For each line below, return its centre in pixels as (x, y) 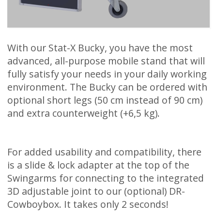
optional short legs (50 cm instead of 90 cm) (105, 100)
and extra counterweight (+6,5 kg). (84, 113)
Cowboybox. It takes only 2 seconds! (88, 204)
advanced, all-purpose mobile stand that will (106, 61)
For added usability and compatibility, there (104, 152)
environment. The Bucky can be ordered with (107, 87)
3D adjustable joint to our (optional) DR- (96, 191)
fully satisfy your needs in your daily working (107, 74)
